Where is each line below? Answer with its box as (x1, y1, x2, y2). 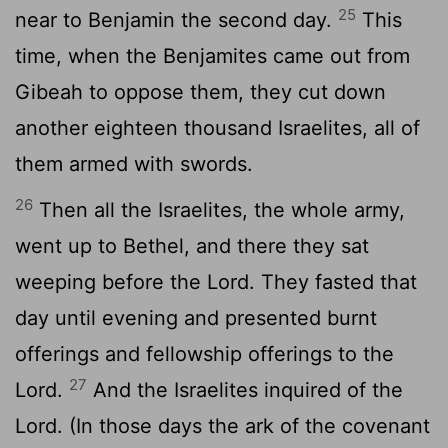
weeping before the (15, 270, 207, 295)
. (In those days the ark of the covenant (57, 414, 430, 439)
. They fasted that (249, 270, 417, 295)
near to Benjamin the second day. (15, 8, 338, 33)
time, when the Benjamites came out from (15, 44, 410, 69)
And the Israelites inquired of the (87, 378, 403, 403)
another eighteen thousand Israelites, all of (15, 116, 420, 141)
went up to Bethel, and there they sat (15, 234, 369, 259)
